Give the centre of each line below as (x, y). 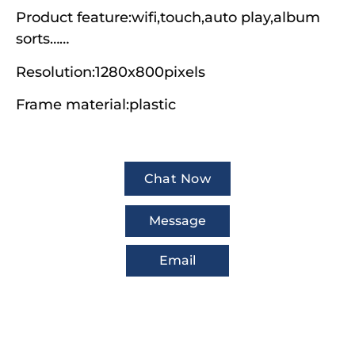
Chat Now (177, 178)
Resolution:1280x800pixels (111, 72)
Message (177, 220)
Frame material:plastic (96, 105)
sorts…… (42, 39)
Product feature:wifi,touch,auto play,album (168, 18)
